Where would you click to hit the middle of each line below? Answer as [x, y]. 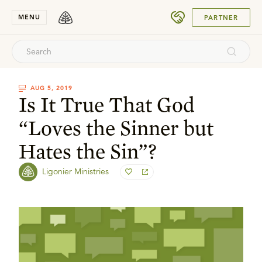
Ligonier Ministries [75, 171]
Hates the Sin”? [88, 151]
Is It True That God [107, 104]
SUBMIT [218, 13]
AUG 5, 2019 [51, 88]
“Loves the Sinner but [116, 127]
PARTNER [221, 17]
